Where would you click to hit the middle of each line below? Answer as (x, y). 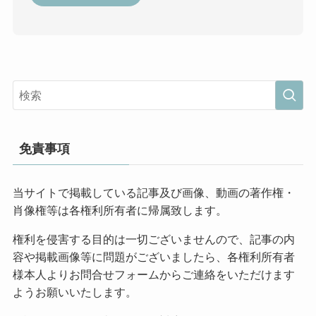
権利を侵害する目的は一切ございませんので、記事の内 (153, 239)
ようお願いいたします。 (74, 292)
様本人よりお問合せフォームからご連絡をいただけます (153, 275)
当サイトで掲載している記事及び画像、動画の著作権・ (153, 193)
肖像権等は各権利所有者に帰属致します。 (120, 211)
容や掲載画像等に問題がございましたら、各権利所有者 (153, 257)
